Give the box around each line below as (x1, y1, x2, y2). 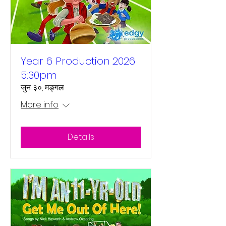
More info (21, 99, 59, 110)
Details (67, 131, 94, 143)
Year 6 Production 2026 (21, 54, 135, 68)
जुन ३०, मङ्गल (21, 82, 64, 93)
